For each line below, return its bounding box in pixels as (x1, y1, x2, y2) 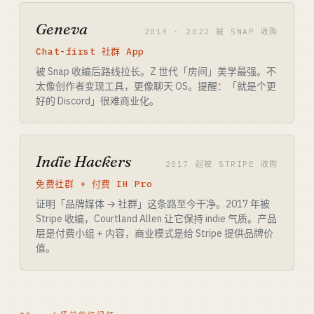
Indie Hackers (36, 151, 131, 171)
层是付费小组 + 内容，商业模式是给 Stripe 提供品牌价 (36, 227, 273, 240)
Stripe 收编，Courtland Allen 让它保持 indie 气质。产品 (36, 212, 277, 225)
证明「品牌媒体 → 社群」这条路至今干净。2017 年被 (36, 198, 270, 210)
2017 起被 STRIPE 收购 (165, 159, 278, 169)
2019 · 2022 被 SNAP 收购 (144, 27, 278, 36)
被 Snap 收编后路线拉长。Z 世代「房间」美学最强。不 (36, 65, 276, 78)
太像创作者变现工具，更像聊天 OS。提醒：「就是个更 (36, 80, 276, 93)
